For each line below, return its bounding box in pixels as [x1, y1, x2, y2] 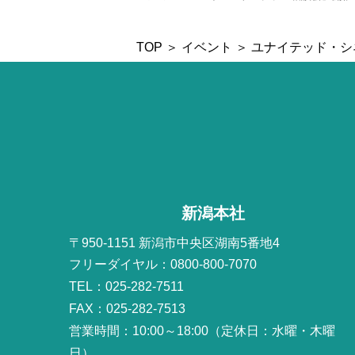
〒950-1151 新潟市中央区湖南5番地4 [69, 235, 281, 250]
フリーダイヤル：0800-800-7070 [69, 257, 258, 271]
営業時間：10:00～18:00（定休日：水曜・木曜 [69, 323, 336, 338]
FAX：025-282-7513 [69, 301, 186, 315]
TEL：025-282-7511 [69, 279, 185, 293]
